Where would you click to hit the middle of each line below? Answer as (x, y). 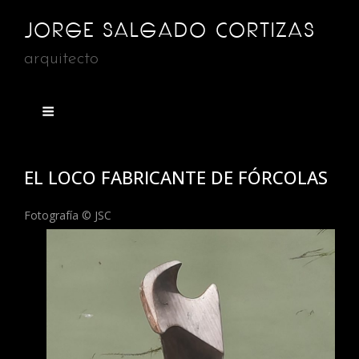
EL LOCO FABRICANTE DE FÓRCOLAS (176, 177)
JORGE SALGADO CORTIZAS (170, 30)
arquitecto (61, 59)
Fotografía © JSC (68, 215)
